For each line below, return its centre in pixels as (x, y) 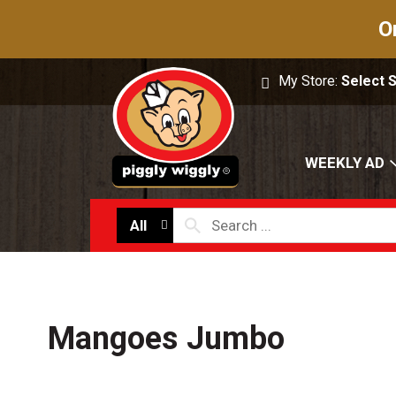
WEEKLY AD (345, 163)
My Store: (310, 81)
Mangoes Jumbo (166, 339)
